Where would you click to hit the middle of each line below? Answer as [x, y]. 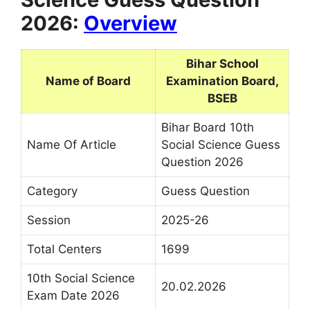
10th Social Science [81, 278]
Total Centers [64, 249]
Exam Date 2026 [73, 295]
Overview [130, 23]
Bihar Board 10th [208, 127]
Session [49, 220]
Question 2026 [202, 162]
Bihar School [222, 63]
